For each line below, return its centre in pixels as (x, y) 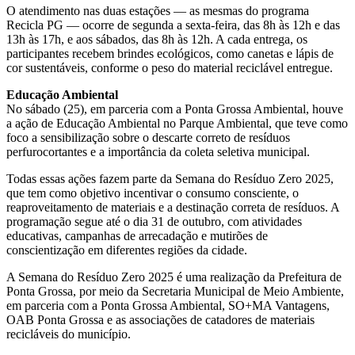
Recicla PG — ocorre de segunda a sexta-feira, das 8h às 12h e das (173, 25)
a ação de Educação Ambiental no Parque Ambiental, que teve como (177, 123)
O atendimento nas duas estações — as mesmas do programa (158, 10)
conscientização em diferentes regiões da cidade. (127, 250)
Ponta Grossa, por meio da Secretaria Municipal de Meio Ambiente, (175, 291)
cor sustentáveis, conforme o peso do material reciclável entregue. (170, 67)
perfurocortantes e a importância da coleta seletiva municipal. (158, 151)
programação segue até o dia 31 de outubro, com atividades (154, 221)
